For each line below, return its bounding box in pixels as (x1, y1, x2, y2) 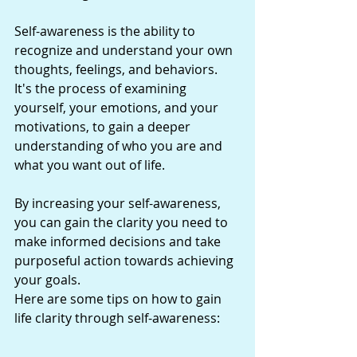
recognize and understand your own (14, 41, 236, 59)
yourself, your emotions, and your (14, 98, 222, 116)
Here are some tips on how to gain (14, 289, 225, 308)
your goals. (14, 270, 80, 288)
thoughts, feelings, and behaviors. (14, 60, 221, 78)
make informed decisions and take (14, 232, 224, 250)
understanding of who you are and (14, 136, 226, 155)
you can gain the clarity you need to (14, 213, 231, 231)
